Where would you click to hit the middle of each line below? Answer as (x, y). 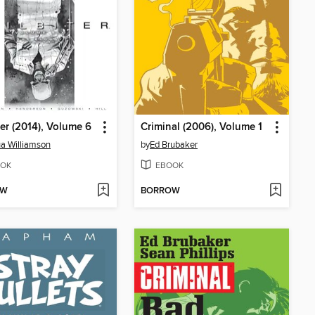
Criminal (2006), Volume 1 (201, 127)
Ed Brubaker (174, 144)
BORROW (160, 191)
